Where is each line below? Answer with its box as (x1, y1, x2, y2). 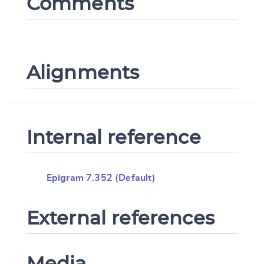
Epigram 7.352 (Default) (46, 173, 156, 183)
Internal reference (26, 125, 201, 148)
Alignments (26, 60, 140, 84)
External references (26, 206, 214, 229)
